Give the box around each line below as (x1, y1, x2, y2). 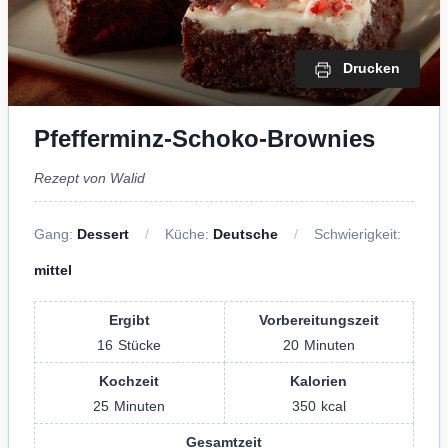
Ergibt (108, 311, 150, 328)
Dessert (77, 225, 129, 242)
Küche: (165, 225, 213, 242)
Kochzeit (99, 372, 160, 389)
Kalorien (290, 372, 348, 389)
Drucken (343, 60, 400, 77)
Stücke (118, 336, 162, 353)
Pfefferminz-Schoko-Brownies (34, 124, 375, 152)
